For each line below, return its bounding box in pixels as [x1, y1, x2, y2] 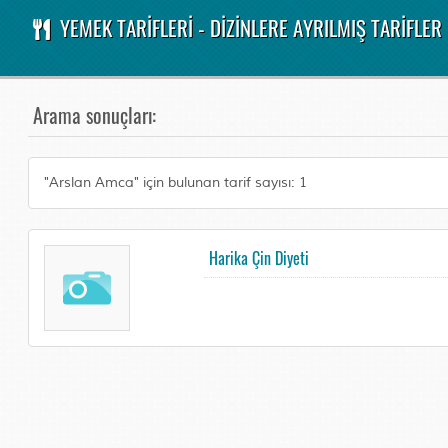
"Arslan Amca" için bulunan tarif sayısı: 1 [44, 174, 308, 191]
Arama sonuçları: [33, 100, 157, 130]
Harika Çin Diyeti [208, 246, 309, 270]
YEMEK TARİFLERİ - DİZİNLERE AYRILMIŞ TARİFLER [54, 12, 442, 43]
